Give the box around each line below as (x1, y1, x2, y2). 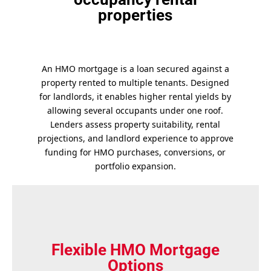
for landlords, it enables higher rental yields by (39, 91, 232, 102)
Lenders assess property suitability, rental (50, 119, 221, 130)
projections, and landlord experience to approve (37, 132, 233, 144)
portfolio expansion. (94, 160, 176, 172)
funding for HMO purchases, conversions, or (45, 146, 226, 158)
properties (98, 6, 173, 24)
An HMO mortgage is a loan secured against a (41, 63, 229, 74)
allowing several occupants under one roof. (47, 105, 224, 116)
